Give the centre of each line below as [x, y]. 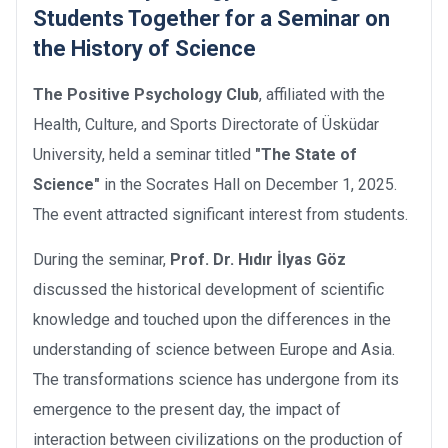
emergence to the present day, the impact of [187, 409]
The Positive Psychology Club [146, 94]
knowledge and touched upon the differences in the [212, 319]
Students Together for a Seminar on [211, 18]
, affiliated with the [322, 94]
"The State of [306, 154]
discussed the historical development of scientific [208, 289]
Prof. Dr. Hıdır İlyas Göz [258, 259]
